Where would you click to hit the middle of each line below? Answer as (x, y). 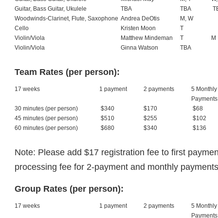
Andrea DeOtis (140, 18)
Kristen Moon (138, 28)
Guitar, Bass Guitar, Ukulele (51, 9)
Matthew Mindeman (147, 38)
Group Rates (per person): (69, 189)
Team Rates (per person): (67, 72)
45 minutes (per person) (46, 118)
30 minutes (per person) (46, 109)
